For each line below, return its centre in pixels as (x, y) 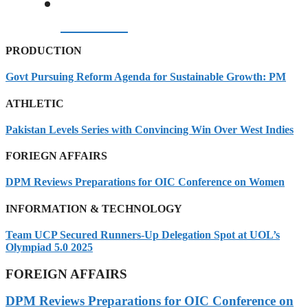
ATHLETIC (35, 103)
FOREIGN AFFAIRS (66, 274)
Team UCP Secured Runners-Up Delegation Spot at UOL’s (143, 234)
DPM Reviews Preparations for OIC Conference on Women (145, 182)
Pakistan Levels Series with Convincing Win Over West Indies (150, 129)
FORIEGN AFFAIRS (56, 156)
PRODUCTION (44, 51)
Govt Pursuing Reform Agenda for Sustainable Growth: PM (146, 77)
